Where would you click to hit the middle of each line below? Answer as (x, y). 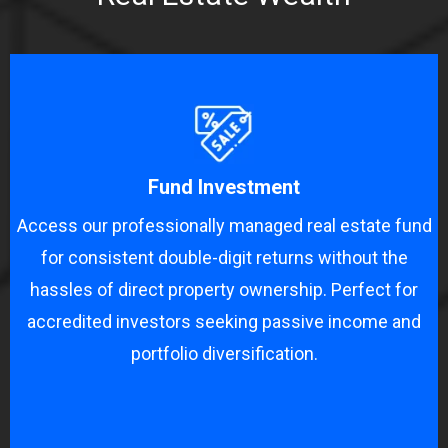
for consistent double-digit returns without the (224, 257)
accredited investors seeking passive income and (224, 321)
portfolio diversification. (224, 353)
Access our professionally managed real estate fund (224, 225)
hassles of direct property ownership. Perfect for (224, 289)
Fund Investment (224, 186)
